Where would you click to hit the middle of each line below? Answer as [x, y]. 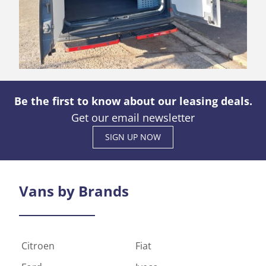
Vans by [49, 191]
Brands [104, 191]
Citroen [38, 246]
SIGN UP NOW [133, 137]
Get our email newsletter [133, 117]
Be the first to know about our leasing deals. [133, 101]
